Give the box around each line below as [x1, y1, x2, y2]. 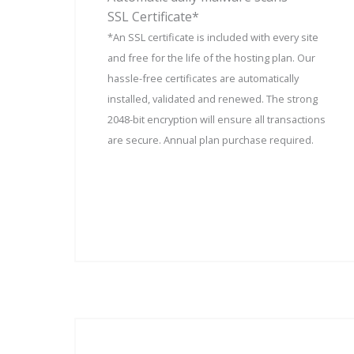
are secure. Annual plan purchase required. [107, 132, 314, 147]
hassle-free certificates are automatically [107, 70, 299, 85]
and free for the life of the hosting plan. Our [107, 50, 315, 65]
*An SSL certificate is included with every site [107, 29, 318, 44]
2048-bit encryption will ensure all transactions [107, 111, 326, 126]
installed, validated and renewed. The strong [107, 91, 318, 106]
